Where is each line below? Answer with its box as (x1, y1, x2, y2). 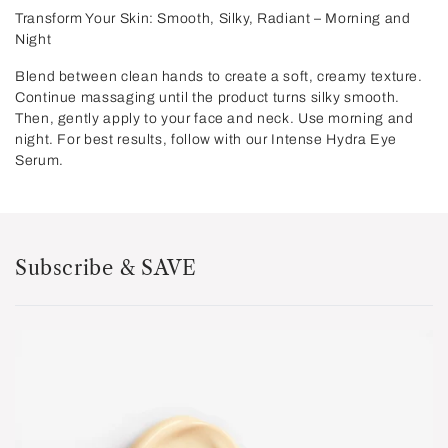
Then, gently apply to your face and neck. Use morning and (15, 110, 414, 126)
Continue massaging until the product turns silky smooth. (15, 89, 400, 105)
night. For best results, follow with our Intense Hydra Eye (15, 131, 398, 147)
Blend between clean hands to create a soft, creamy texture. (15, 68, 423, 84)
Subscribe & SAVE (15, 255, 197, 280)
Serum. (15, 152, 64, 168)
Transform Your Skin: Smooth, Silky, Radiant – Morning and (15, 10, 411, 26)
